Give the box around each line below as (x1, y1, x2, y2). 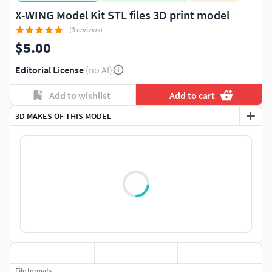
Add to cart (169, 89, 216, 101)
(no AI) (86, 64, 112, 76)
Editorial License (15, 64, 84, 76)
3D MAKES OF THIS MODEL (15, 110, 111, 121)
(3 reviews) (69, 25, 103, 35)
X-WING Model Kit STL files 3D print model (15, 7, 229, 23)
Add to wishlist (49, 89, 110, 101)
